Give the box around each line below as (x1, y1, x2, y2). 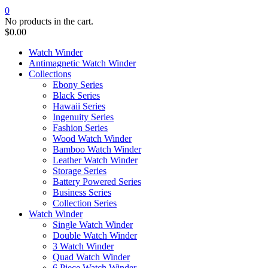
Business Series (53, 187, 111, 198)
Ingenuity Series (53, 112, 114, 123)
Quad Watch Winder (53, 252, 130, 263)
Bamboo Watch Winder (53, 144, 141, 155)
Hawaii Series (53, 101, 105, 112)
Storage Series (53, 166, 106, 176)
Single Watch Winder (53, 220, 133, 230)
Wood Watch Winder (53, 133, 132, 144)
